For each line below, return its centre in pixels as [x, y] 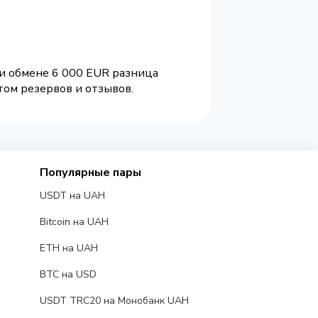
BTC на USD [68, 275]
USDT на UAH [72, 196]
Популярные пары [90, 173]
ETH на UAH [68, 248]
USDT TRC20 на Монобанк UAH [114, 301]
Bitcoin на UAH [74, 222]
